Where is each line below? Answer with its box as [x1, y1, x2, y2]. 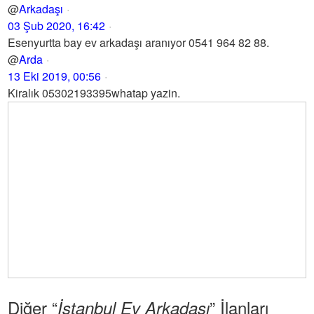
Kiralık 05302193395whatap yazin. [8, 85, 181, 101]
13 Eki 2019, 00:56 [8, 68, 102, 84]
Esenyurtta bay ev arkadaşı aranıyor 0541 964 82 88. [8, 34, 270, 50]
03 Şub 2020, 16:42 [8, 18, 106, 34]
